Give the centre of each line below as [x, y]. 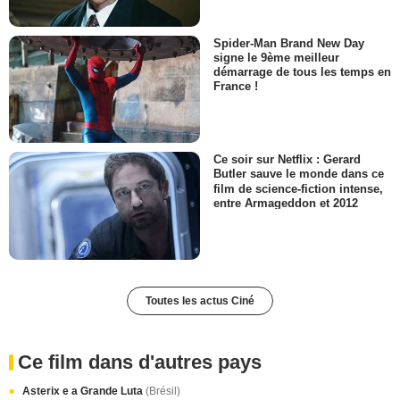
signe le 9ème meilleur [276, 57]
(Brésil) [163, 391]
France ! [236, 86]
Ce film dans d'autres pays [140, 362]
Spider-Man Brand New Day [289, 43]
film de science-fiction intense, [298, 188]
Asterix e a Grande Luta [84, 391]
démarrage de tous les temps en [302, 71]
